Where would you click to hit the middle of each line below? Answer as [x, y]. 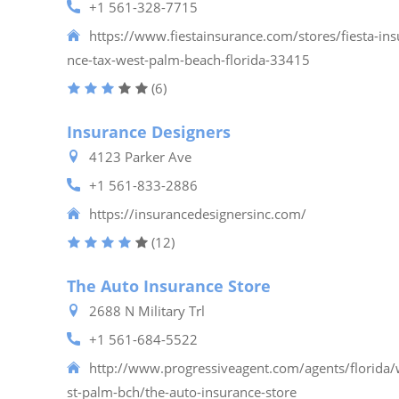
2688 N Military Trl [147, 311]
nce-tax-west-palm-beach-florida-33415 [189, 60]
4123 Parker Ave [141, 157]
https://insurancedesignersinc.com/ [198, 214]
